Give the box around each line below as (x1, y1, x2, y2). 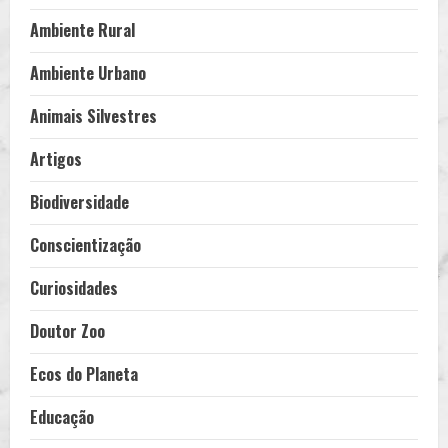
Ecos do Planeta (30, 362, 138, 387)
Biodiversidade (30, 190, 129, 215)
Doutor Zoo (30, 319, 105, 344)
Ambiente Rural (30, 18, 135, 43)
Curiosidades (30, 276, 118, 301)
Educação (30, 405, 94, 430)
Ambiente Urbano (30, 61, 146, 86)
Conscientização (30, 233, 141, 258)
